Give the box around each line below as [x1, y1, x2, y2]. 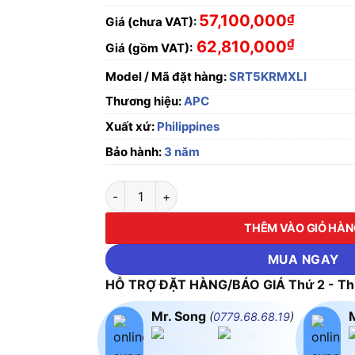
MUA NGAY [267, 252, 339, 268]
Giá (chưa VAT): [105, 13, 197, 29]
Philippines [155, 119, 220, 134]
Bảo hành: [105, 144, 162, 159]
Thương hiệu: [105, 94, 185, 109]
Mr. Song [151, 308, 209, 325]
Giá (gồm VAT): [105, 40, 193, 55]
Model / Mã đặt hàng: [105, 69, 227, 84]
